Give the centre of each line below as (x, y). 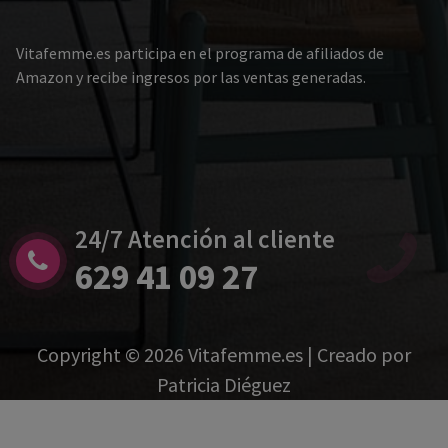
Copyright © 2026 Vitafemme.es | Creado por (224, 355)
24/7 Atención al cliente (205, 238)
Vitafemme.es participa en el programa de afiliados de (200, 53)
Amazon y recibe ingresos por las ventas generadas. (191, 77)
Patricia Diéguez (224, 385)
